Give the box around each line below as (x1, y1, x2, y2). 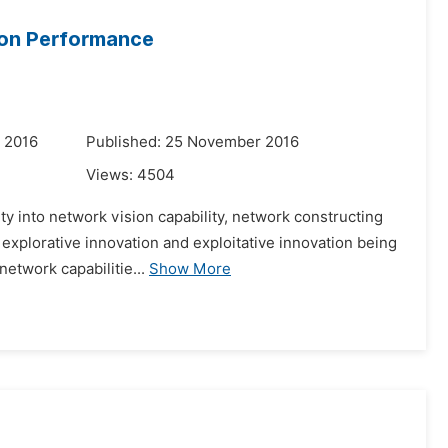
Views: (86, 166, 137, 184)
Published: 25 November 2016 (86, 133, 299, 151)
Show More (149, 260, 231, 278)
